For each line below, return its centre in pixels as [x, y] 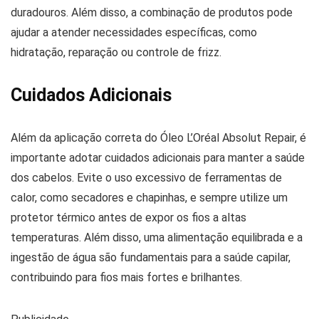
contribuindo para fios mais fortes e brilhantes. [126, 277]
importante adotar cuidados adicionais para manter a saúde [158, 158]
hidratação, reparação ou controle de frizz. [116, 52]
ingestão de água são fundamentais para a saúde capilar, [151, 257]
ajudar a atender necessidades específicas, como [134, 32]
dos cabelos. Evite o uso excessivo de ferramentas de [146, 178]
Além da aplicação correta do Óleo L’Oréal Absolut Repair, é [158, 138]
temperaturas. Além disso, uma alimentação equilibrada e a [157, 237]
